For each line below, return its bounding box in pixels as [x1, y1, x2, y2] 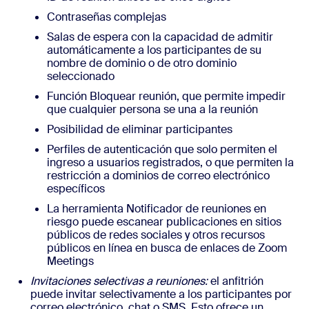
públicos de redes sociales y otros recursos [47, 228, 265, 242]
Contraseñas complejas [47, 10, 166, 24]
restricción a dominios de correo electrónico [47, 168, 270, 183]
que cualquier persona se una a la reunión [47, 102, 258, 117]
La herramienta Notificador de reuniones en [47, 201, 266, 216]
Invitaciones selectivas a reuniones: [30, 274, 208, 288]
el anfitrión [208, 274, 263, 288]
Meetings [47, 254, 94, 268]
